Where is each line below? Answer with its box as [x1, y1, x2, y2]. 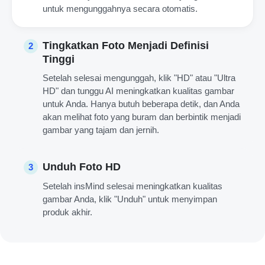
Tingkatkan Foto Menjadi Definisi [43, 40, 209, 52]
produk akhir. [43, 207, 92, 218]
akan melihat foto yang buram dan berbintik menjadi [43, 112, 241, 122]
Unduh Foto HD [43, 161, 121, 173]
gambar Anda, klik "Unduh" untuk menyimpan [43, 194, 217, 205]
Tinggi [43, 53, 75, 66]
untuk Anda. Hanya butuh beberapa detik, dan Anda [43, 99, 240, 109]
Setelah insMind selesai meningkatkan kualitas [43, 181, 222, 192]
